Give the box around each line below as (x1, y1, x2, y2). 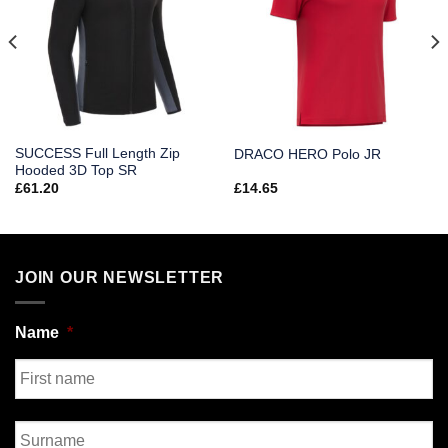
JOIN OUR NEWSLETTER (15, 268, 225, 286)
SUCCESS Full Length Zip (14, 145, 180, 161)
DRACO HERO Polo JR (233, 146, 381, 162)
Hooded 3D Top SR (14, 162, 137, 178)
